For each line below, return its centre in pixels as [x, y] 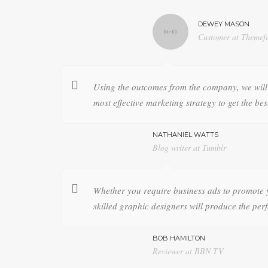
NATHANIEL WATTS [185, 135]
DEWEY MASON [223, 24]
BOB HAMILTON [179, 238]
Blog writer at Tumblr [189, 147]
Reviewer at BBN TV [188, 251]
